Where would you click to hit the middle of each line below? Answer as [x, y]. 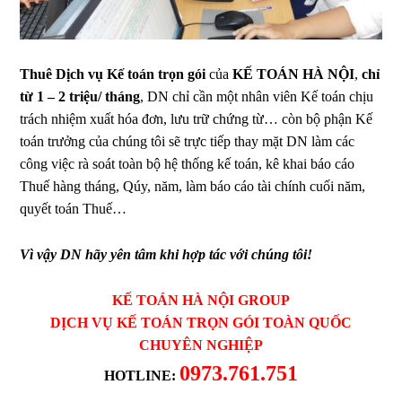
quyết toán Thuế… [74, 209]
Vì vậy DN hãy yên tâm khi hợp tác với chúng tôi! [166, 255]
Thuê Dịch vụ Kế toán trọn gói [113, 74]
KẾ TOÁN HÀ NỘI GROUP [201, 301]
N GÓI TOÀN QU [274, 323]
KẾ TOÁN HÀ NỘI [294, 74]
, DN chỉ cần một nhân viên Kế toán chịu [257, 97]
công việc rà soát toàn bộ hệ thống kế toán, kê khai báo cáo [188, 164]
